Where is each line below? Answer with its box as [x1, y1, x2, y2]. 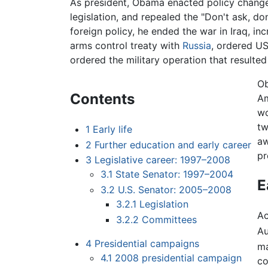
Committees [141, 213, 197, 226]
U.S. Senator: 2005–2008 [118, 184, 232, 196]
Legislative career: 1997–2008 [94, 154, 230, 166]
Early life [92, 123, 132, 136]
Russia [182, 39, 211, 52]
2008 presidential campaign [115, 251, 242, 264]
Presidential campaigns [94, 237, 199, 249]
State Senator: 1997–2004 [115, 168, 234, 181]
